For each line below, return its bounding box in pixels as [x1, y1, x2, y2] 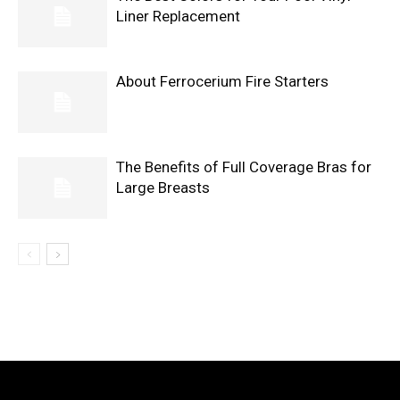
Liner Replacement [116, 7, 240, 26]
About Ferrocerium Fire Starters [116, 72, 329, 91]
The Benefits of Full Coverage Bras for [116, 158, 371, 177]
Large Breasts [116, 179, 210, 197]
